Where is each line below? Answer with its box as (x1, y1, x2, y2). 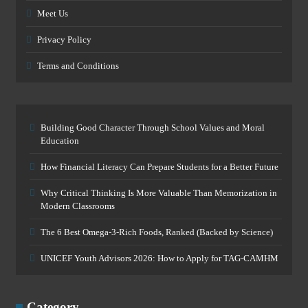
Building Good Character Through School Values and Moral (41, 122, 265, 133)
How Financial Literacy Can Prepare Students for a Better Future (41, 162, 278, 172)
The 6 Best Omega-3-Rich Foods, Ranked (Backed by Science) (41, 227, 273, 237)
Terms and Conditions (37, 60, 119, 71)
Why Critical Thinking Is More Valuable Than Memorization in (41, 188, 277, 198)
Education (41, 135, 79, 146)
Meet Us (37, 8, 68, 19)
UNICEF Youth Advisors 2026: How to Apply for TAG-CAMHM (41, 253, 278, 263)
